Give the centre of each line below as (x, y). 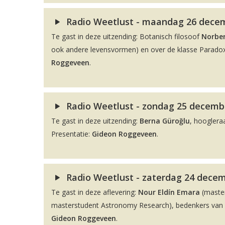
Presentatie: (72, 134)
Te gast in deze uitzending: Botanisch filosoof (126, 36)
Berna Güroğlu (165, 121)
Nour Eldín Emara (169, 192)
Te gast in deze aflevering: (95, 192)
